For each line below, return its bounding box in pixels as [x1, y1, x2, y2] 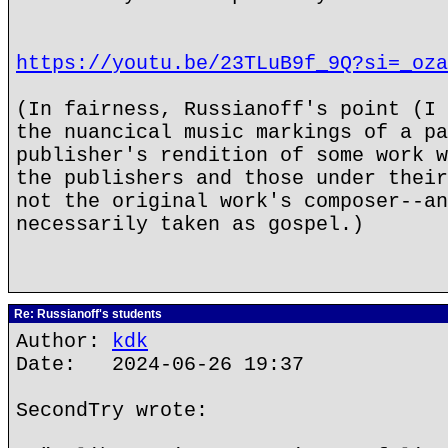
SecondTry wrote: [16, 399, 208, 422]
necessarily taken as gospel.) [16, 213, 364, 236]
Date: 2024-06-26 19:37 [16, 353, 304, 376]
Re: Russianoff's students [11, 307, 162, 321]
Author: [16, 330, 112, 353]
